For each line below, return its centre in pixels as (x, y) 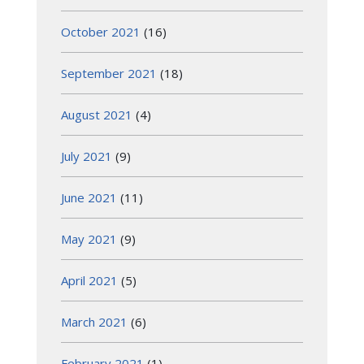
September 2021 (109, 73)
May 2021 (89, 238)
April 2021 (89, 280)
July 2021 (87, 156)
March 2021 (94, 321)
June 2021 (89, 197)
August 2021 (97, 114)
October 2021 (101, 31)
